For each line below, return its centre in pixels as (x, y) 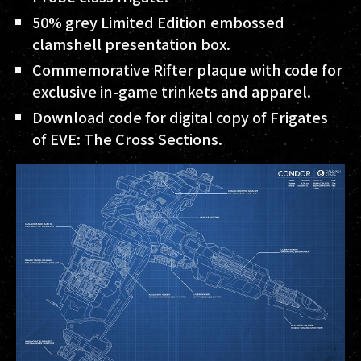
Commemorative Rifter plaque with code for (187, 70)
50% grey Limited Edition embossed (158, 22)
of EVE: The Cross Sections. (127, 139)
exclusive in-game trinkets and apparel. (172, 91)
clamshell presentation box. (131, 44)
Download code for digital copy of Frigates (180, 117)
